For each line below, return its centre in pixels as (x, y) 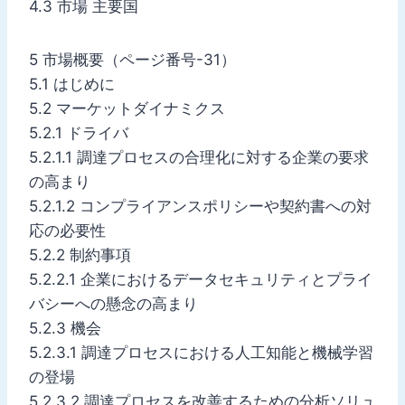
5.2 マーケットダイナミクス (127, 108)
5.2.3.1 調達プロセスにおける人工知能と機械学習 (201, 352)
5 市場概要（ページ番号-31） (132, 59)
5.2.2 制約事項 (80, 254)
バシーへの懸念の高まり (113, 303)
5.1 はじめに (72, 84)
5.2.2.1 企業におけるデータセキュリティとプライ (201, 279)
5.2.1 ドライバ (79, 132)
